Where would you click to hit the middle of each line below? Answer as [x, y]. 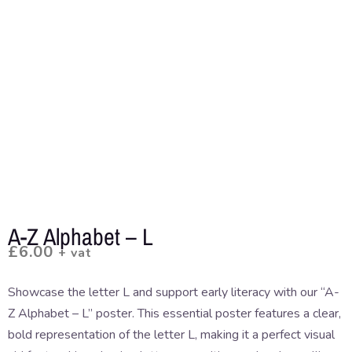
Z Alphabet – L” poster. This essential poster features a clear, [174, 314]
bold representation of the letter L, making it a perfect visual [171, 335]
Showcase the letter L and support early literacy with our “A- [174, 293]
